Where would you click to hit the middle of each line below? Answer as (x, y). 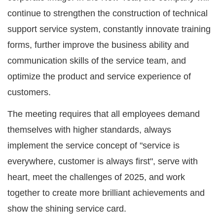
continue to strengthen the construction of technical (108, 14)
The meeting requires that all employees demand (104, 114)
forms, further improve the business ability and (98, 45)
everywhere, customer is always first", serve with (103, 162)
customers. (29, 92)
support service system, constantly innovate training (109, 29)
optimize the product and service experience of (99, 77)
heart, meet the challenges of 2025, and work (96, 177)
